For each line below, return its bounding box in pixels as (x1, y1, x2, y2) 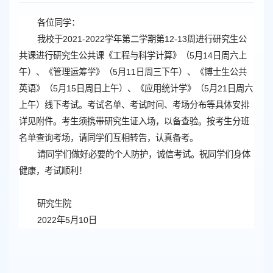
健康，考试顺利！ (19, 166, 87, 176)
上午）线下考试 (19, 100, 79, 110)
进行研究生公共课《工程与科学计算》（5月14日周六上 (36, 51, 247, 61)
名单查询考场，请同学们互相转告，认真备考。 (19, 133, 198, 143)
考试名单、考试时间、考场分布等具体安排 (87, 100, 249, 110)
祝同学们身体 (199, 149, 250, 160)
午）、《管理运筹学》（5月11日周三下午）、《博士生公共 (19, 67, 247, 77)
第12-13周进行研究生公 (156, 34, 247, 44)
